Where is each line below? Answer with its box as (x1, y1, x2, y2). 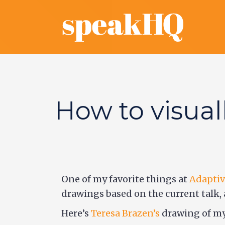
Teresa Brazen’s (91, 207, 160, 219)
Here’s (61, 207, 91, 219)
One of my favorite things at (61, 173, 189, 185)
